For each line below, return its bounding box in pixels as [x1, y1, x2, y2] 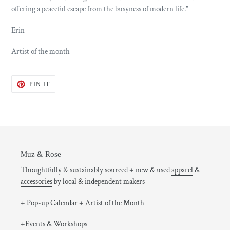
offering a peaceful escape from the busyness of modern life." [11, 4, 188, 14]
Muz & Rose [21, 149, 61, 158]
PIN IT [29, 80, 50, 88]
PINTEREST [49, 91, 86, 99]
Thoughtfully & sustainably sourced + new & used [21, 165, 171, 176]
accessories [21, 177, 52, 187]
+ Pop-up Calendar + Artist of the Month [21, 198, 144, 208]
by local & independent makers [52, 177, 145, 187]
